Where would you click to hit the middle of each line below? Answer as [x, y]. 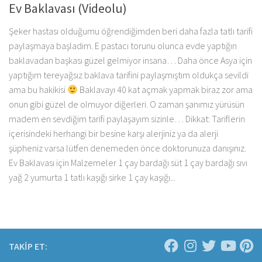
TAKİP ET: [28, 247]
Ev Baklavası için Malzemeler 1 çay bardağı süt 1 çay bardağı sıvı [128, 163]
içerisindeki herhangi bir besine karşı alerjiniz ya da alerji [113, 134]
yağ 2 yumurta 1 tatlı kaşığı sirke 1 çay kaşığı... [92, 177]
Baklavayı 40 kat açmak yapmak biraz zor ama [166, 90]
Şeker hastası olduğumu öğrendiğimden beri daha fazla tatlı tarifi [131, 31]
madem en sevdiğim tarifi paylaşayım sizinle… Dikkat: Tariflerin [127, 119]
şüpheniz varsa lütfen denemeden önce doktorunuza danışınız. [127, 148]
